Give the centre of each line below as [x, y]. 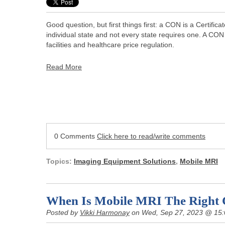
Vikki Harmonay [105, 212]
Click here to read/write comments [151, 136]
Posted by [63, 212]
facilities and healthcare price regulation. [110, 44]
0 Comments [76, 136]
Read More [64, 67]
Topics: [60, 161]
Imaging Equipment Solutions [125, 161]
